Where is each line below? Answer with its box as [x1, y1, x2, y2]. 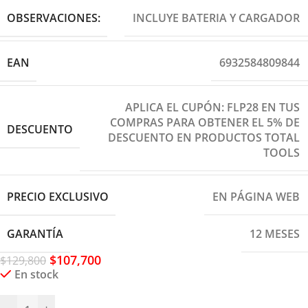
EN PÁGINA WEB [212, 189, 300, 205]
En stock [14, 266, 58, 282]
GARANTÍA [7, 225, 63, 241]
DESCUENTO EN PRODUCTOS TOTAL [108, 129, 300, 145]
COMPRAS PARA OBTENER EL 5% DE [110, 114, 300, 130]
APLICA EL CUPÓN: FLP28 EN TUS [125, 99, 300, 115]
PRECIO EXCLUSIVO [7, 188, 109, 204]
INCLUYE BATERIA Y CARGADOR [133, 10, 300, 26]
